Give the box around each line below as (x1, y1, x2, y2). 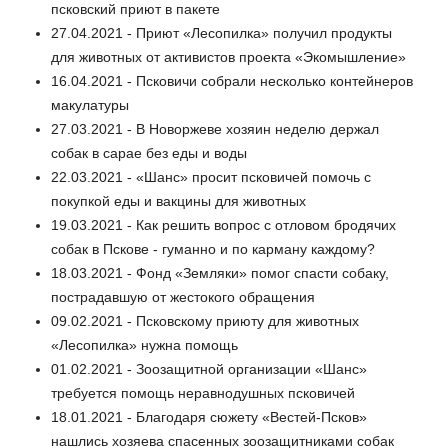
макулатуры (51, 97, 129, 114)
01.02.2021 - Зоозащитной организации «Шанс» (51, 361, 367, 378)
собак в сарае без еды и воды (51, 145, 247, 162)
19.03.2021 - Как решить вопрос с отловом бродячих (51, 217, 396, 234)
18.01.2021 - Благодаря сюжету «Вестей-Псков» (51, 409, 367, 426)
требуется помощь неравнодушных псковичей (51, 385, 355, 402)
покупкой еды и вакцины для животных (51, 193, 306, 210)
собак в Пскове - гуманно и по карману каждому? (51, 241, 375, 258)
